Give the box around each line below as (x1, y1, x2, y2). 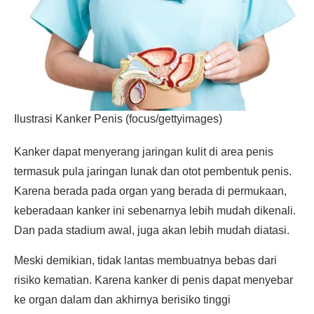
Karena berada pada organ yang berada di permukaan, (14, 185, 287, 197)
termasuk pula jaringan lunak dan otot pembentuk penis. (14, 165, 292, 177)
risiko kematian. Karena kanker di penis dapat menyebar (14, 274, 293, 286)
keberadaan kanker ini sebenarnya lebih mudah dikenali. (14, 205, 296, 217)
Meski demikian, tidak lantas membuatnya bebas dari (14, 254, 277, 266)
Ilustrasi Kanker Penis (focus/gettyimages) (14, 113, 222, 125)
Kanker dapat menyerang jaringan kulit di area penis (14, 146, 273, 158)
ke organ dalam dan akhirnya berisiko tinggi (14, 294, 231, 306)
